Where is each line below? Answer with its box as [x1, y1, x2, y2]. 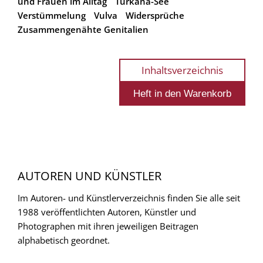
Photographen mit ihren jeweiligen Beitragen [18, 220, 198, 232]
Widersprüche [126, 9, 184, 21]
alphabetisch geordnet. [18, 234, 110, 246]
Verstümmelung [18, 9, 86, 21]
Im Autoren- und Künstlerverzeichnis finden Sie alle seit [18, 191, 240, 204]
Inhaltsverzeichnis [141, 63, 223, 77]
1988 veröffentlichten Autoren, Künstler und [18, 205, 196, 218]
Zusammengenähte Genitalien [18, 23, 149, 35]
